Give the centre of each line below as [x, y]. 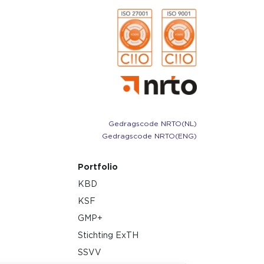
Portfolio [98, 166]
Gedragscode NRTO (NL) [153, 123]
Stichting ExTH [108, 235]
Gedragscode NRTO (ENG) [149, 136]
